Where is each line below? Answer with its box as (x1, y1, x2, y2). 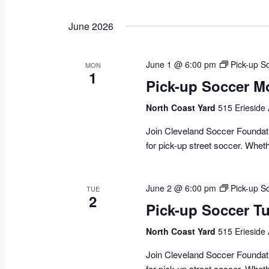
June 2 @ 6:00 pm (146, 182, 217, 195)
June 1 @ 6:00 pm (146, 58, 217, 71)
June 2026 (68, 19, 113, 34)
